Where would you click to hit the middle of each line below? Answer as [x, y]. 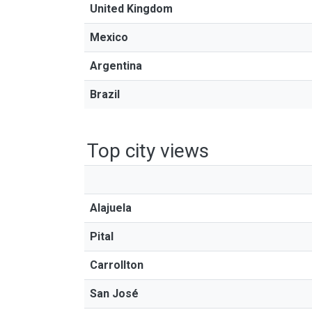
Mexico [109, 37]
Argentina [116, 66]
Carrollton [117, 265]
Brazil [105, 94]
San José [114, 294]
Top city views [148, 151]
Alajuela [111, 208]
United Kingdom [131, 9]
